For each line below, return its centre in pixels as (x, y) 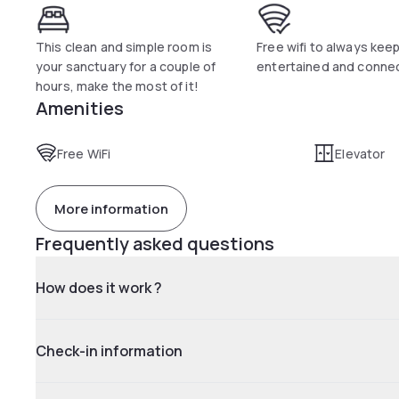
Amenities (80, 108)
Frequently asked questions (155, 244)
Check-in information (109, 351)
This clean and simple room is (124, 47)
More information (111, 208)
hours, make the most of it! (117, 86)
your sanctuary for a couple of (126, 66)
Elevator (360, 154)
